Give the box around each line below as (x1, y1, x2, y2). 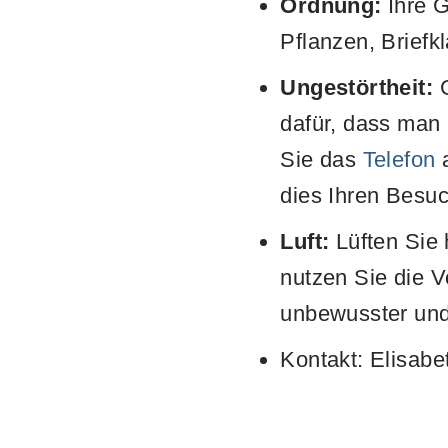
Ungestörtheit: (280, 75, 434, 101)
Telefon (362, 147, 436, 173)
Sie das (280, 147, 363, 173)
